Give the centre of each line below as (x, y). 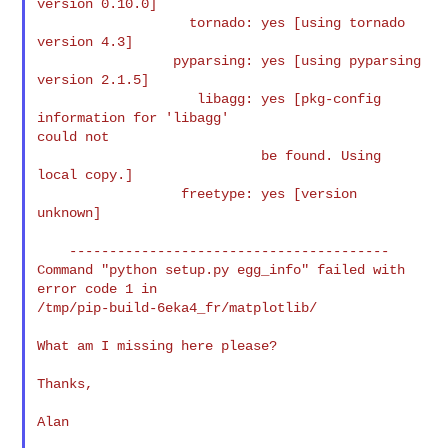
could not (73, 136)
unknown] (69, 212)
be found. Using (149, 155)
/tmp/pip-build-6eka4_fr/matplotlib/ (177, 307)
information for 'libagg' (133, 117)
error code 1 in (97, 288)
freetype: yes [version (109, 193)
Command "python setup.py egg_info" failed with (221, 269)
